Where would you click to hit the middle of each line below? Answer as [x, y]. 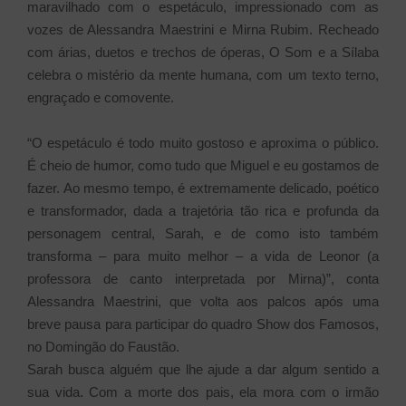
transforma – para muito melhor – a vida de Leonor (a [203, 256]
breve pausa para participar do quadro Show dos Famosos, [203, 324]
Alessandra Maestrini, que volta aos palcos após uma [203, 301]
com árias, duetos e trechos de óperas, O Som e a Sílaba [203, 52]
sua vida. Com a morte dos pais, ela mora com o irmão [203, 391]
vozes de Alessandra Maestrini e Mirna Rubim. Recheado [203, 29]
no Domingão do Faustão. [103, 346]
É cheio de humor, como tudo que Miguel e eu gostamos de [203, 165]
